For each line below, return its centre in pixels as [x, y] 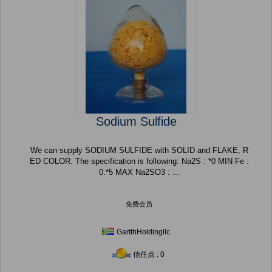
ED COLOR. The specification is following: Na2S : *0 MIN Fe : [105, 161]
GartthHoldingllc [143, 232]
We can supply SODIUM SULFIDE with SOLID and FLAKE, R [139, 151]
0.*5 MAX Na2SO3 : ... [176, 172]
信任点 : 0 [149, 255]
